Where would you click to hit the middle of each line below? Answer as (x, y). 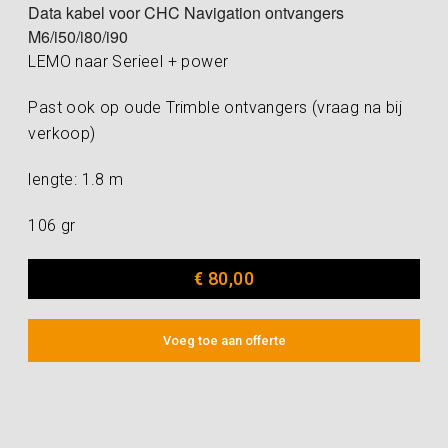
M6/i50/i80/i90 (78, 37)
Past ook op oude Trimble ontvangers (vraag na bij (215, 108)
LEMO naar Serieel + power (128, 62)
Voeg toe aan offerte (224, 341)
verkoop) (62, 134)
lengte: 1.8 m (76, 180)
